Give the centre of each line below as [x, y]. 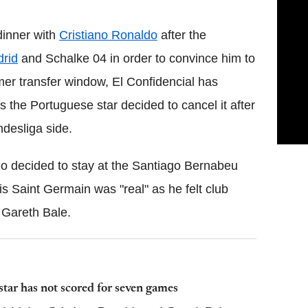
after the [182, 35]
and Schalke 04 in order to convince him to [136, 58]
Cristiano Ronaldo [108, 35]
